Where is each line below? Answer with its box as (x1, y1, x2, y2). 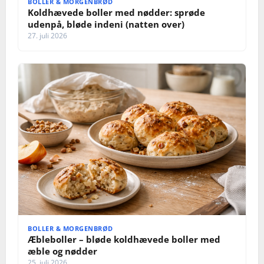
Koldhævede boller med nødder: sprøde (28, 6, 205, 18)
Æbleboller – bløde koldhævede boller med (28, 233, 220, 246)
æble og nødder (28, 245, 97, 258)
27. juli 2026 (28, 30, 67, 41)
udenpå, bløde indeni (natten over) (28, 18, 184, 30)
